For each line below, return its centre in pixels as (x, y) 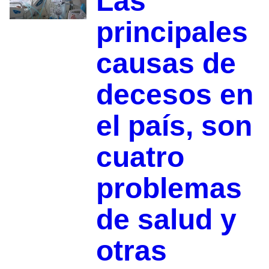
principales (172, 32)
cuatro (140, 157)
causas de (166, 64)
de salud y (166, 220)
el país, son (174, 126)
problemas (169, 189)
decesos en (174, 95)
